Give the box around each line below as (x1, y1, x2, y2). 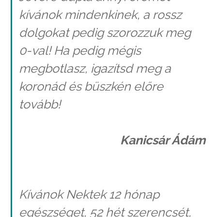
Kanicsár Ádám (120, 133, 205, 148)
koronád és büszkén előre (18, 78, 163, 93)
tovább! (18, 96, 61, 111)
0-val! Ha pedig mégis (18, 43, 141, 58)
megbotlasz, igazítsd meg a (18, 61, 171, 76)
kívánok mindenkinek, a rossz (18, 7, 182, 22)
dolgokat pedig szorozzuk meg (18, 25, 191, 40)
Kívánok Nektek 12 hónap (18, 186, 159, 201)
